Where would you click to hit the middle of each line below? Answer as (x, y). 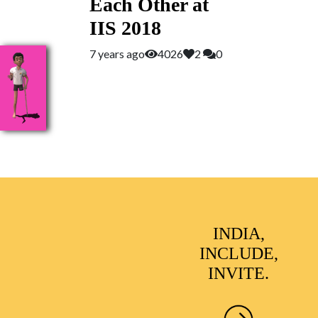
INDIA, (238, 234)
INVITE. (238, 273)
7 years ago (117, 54)
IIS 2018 (125, 28)
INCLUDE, (238, 253)
